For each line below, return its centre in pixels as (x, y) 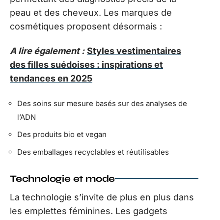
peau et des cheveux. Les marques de (91, 12)
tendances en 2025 (51, 79)
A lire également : (47, 51)
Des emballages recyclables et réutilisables (93, 152)
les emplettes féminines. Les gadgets (89, 211)
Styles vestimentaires (134, 51)
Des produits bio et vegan (62, 135)
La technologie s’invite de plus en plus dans (102, 197)
